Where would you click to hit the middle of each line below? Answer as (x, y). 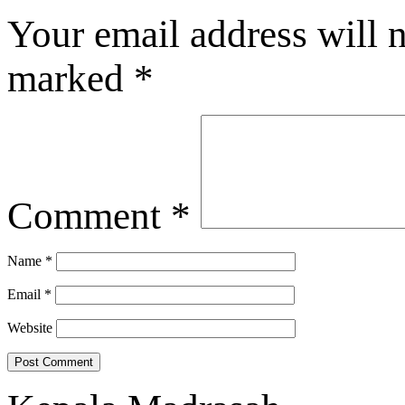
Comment (89, 216)
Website (30, 328)
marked (71, 79)
